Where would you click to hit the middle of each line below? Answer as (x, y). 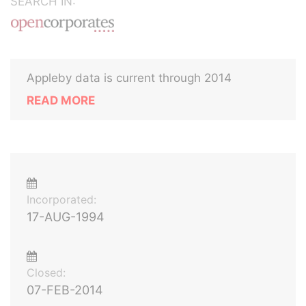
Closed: (46, 273)
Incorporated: (61, 199)
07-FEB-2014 (65, 290)
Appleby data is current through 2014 (129, 78)
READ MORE (61, 100)
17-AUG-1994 (66, 217)
